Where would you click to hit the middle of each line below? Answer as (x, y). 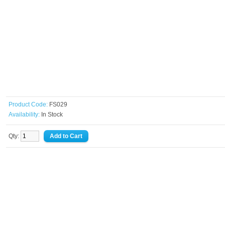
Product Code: (28, 104)
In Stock (51, 115)
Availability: (24, 115)
